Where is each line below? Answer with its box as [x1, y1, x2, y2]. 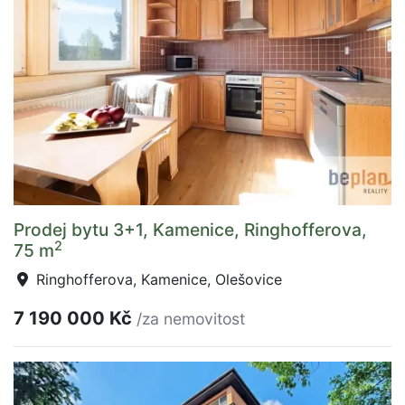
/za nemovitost [137, 308, 245, 328]
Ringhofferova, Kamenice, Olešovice [32, 269, 282, 288]
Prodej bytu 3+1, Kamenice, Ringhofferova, [14, 218, 367, 240]
